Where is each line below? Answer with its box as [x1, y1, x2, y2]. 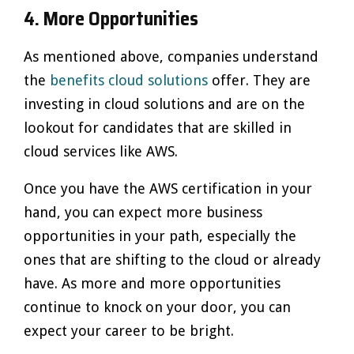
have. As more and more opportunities [24, 275, 281, 292]
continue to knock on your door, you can [24, 299, 291, 315]
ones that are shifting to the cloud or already [24, 251, 321, 268]
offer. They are [208, 72, 311, 88]
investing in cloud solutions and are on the [24, 96, 305, 112]
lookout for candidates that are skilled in [24, 119, 292, 136]
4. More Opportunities [24, 4, 198, 34]
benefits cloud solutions [50, 72, 208, 88]
